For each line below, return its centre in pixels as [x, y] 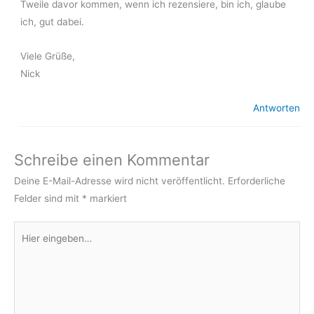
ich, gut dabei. [53, 21]
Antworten [277, 108]
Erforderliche [257, 180]
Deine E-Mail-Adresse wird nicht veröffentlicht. [120, 180]
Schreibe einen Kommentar [112, 159]
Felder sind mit [48, 198]
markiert [107, 198]
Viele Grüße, [48, 56]
